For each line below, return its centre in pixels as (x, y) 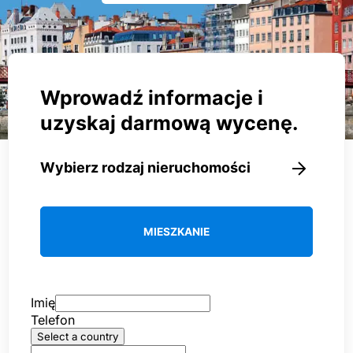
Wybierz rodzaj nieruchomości (145, 167)
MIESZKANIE (176, 232)
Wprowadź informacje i (152, 98)
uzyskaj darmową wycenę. (169, 123)
